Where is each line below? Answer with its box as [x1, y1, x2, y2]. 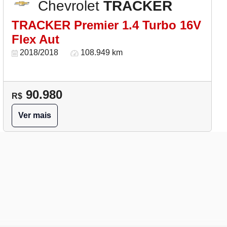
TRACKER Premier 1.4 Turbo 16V [12, 18, 201, 32]
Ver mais [18, 111, 51, 120]
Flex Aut [12, 32, 59, 46]
